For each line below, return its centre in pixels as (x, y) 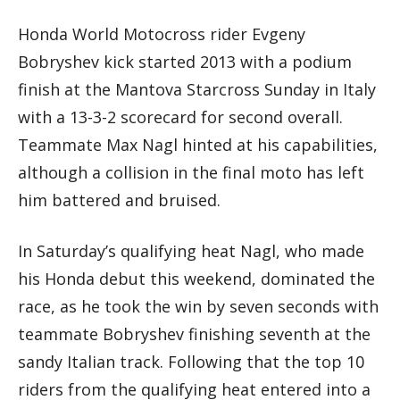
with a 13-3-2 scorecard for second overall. (180, 117)
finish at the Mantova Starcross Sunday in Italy (197, 89)
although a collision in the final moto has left (191, 172)
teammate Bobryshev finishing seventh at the (194, 333)
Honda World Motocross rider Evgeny (162, 33)
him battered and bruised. (119, 200)
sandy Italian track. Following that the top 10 (191, 361)
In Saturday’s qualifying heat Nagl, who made (191, 250)
